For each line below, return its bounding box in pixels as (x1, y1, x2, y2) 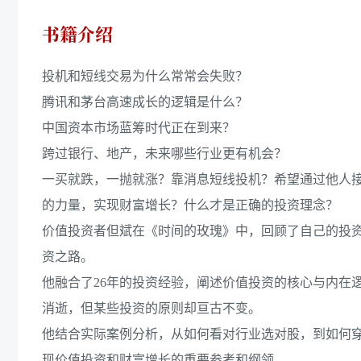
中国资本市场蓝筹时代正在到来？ (42, 121, 235, 135)
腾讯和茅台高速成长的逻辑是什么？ (42, 95, 248, 109)
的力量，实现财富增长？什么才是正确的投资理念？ (42, 198, 338, 212)
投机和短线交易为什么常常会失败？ (42, 69, 248, 83)
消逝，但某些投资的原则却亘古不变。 (42, 301, 261, 315)
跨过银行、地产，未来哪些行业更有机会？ (42, 147, 287, 160)
